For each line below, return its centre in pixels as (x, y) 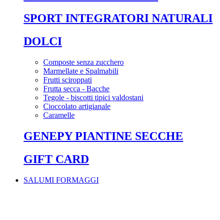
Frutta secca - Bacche (76, 89)
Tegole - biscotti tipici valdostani (93, 98)
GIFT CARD (56, 159)
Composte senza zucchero (83, 62)
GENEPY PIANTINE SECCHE (103, 136)
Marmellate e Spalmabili (81, 71)
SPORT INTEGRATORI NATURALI (118, 18)
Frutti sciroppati (68, 80)
